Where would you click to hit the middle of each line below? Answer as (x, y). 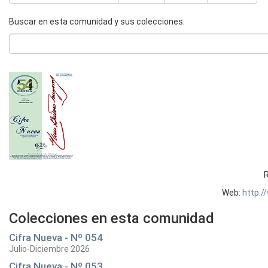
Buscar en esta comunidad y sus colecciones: (97, 22)
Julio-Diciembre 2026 (49, 249)
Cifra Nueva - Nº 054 (56, 237)
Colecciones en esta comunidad (112, 218)
